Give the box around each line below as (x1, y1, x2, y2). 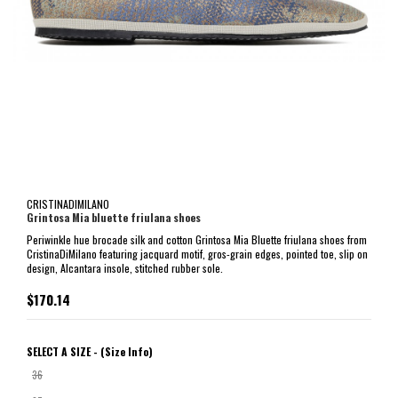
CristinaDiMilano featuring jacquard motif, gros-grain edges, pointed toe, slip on (27, 245, 368, 261)
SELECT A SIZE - (27, 343, 100, 359)
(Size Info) (100, 343, 153, 359)
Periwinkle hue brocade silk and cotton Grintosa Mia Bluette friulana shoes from (27, 231, 367, 247)
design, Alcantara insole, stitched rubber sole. (27, 259, 223, 275)
